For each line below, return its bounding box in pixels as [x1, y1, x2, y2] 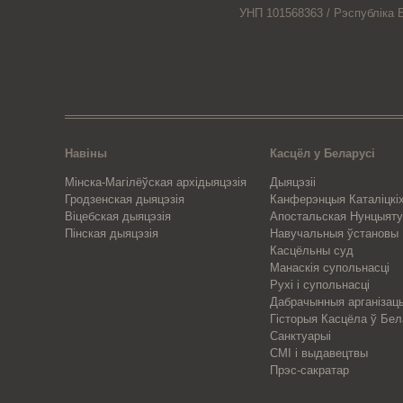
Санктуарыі [270, 328, 332, 343]
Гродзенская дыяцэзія [65, 192, 184, 206]
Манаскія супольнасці [270, 260, 390, 274]
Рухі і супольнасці [270, 277, 371, 291]
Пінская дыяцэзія [65, 226, 158, 240]
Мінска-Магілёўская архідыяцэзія [65, 175, 246, 189]
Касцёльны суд [270, 243, 354, 257]
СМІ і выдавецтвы [270, 345, 369, 360]
